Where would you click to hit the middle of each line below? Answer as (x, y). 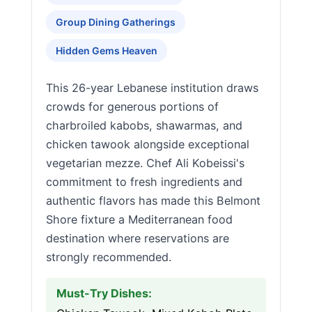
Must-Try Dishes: (104, 293)
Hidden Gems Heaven (107, 50)
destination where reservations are (138, 238)
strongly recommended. (109, 257)
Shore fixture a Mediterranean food (139, 219)
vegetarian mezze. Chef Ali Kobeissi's (145, 163)
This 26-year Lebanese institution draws (152, 88)
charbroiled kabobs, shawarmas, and (144, 125)
